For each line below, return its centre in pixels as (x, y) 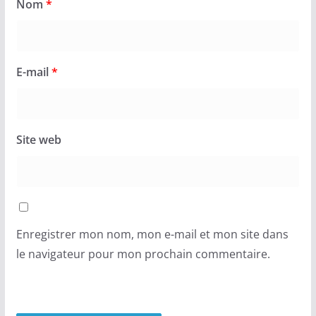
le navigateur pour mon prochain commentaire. (143, 254)
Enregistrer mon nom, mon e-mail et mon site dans (152, 234)
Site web (38, 139)
